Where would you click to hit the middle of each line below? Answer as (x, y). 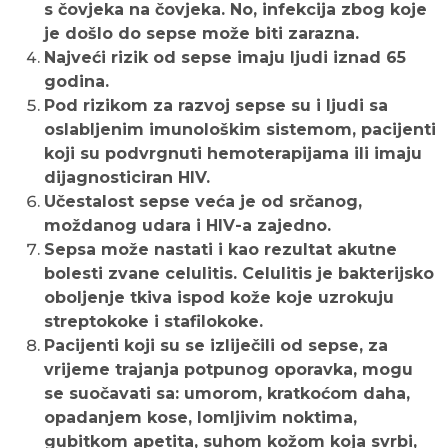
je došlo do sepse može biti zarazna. (201, 34)
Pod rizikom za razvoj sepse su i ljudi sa (216, 106)
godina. (76, 82)
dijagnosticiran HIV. (127, 178)
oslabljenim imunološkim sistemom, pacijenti (240, 130)
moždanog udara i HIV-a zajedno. (187, 226)
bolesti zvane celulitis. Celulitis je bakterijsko (239, 274)
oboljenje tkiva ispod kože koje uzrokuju (219, 298)
